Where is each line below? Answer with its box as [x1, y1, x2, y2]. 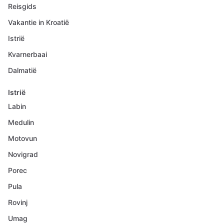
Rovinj [8, 198, 27, 206]
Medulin [8, 118, 34, 126]
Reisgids [8, 2, 36, 10]
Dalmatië [8, 66, 36, 74]
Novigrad [8, 150, 38, 158]
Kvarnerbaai [8, 50, 47, 58]
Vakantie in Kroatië [8, 18, 69, 26]
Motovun [8, 134, 37, 142]
